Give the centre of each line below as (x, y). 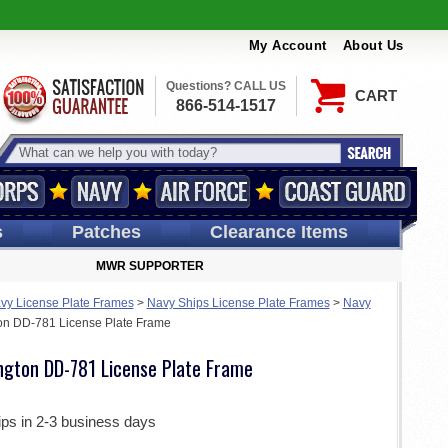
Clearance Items (278, 232)
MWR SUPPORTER (150, 266)
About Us (373, 46)
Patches (106, 232)
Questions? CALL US (225, 86)
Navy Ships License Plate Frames (238, 303)
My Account (287, 46)
